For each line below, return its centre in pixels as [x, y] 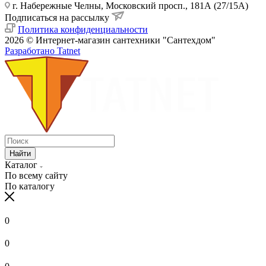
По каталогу [30, 186]
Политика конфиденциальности [83, 29]
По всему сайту [36, 175]
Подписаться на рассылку [58, 17]
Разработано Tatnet [42, 50]
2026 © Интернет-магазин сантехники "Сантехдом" [110, 40]
